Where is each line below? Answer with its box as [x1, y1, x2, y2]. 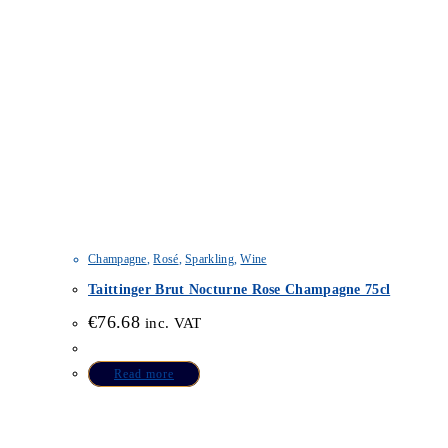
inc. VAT [145, 315, 202, 332]
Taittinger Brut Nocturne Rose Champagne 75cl [88, 281, 391, 297]
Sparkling [185, 252, 234, 267]
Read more [114, 367, 174, 382]
